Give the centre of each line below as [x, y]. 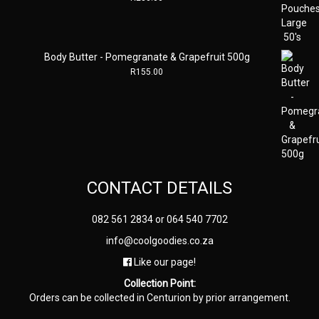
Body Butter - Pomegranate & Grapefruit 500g [147, 57]
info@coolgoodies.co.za [159, 240]
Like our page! [164, 262]
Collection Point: [159, 283]
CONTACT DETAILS [159, 188]
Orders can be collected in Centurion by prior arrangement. [159, 297]
